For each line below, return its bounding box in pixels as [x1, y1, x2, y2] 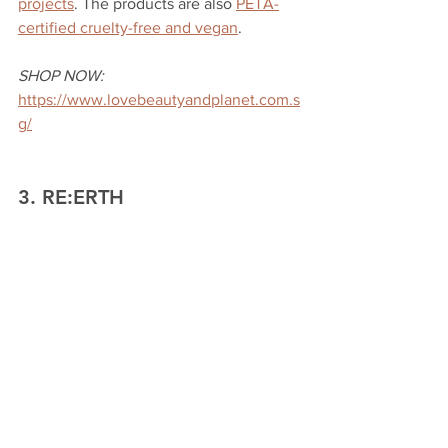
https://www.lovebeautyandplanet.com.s [18, 90, 300, 108]
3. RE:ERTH [18, 184, 124, 209]
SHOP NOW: [18, 66, 104, 84]
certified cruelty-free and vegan [18, 18, 238, 36]
